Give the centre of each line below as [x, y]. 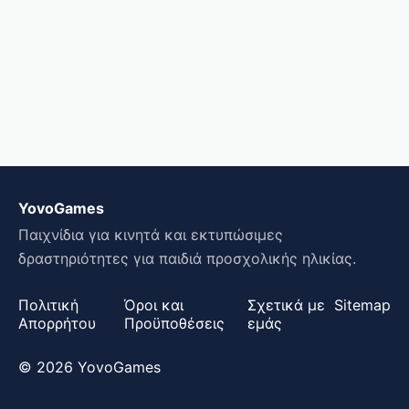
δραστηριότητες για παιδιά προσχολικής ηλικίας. [187, 258]
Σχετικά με [286, 305]
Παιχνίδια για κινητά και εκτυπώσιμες [151, 235]
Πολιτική [48, 305]
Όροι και [154, 305]
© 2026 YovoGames [89, 367]
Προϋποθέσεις [175, 323]
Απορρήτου [57, 323]
